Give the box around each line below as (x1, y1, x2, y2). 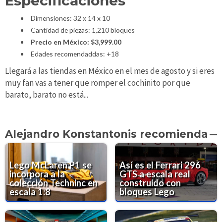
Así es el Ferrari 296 (119, 160, 201, 171)
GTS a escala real (119, 168, 191, 180)
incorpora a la (9, 168, 65, 180)
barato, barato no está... (5, 89, 88, 100)
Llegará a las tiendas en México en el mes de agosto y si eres (5, 65, 215, 76)
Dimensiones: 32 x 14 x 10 (30, 14, 110, 23)
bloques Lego (119, 186, 175, 198)
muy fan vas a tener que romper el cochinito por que (5, 77, 190, 88)
